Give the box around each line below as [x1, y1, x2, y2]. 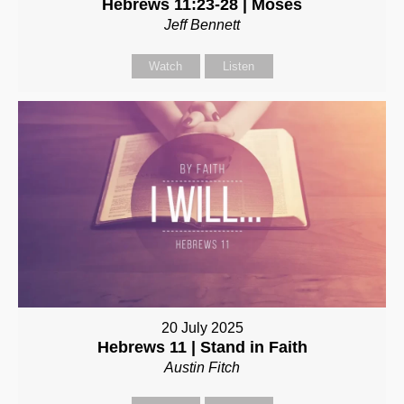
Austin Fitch [164, 360, 240, 376]
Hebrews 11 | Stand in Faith [96, 338, 308, 357]
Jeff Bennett [164, 16, 240, 32]
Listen [223, 59, 254, 73]
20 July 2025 [161, 320, 243, 336]
